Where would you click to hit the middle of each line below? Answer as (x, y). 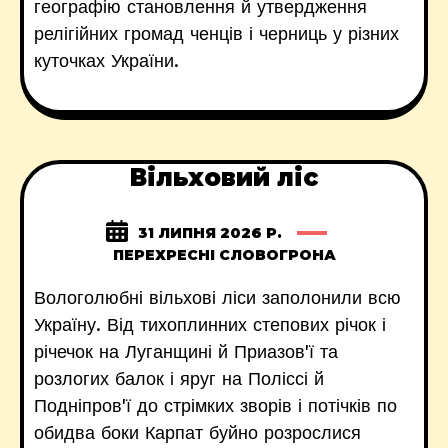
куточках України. (106, 60)
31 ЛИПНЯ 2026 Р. (210, 233)
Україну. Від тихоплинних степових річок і (210, 324)
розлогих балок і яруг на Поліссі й (179, 378)
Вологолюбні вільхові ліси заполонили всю (217, 297)
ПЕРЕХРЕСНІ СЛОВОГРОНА (224, 255)
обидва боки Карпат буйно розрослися (197, 432)
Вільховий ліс (224, 177)
